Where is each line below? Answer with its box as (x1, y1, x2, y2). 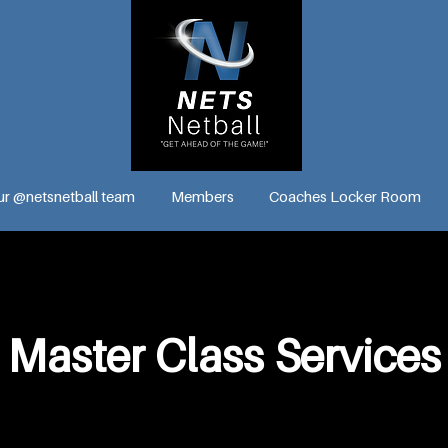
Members (170, 187, 234, 205)
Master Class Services (7, 328, 441, 383)
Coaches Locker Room (268, 187, 421, 205)
